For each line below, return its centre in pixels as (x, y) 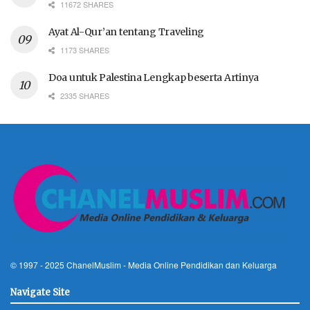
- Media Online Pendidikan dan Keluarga (199, 264)
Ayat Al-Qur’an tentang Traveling (127, 31)
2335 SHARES (84, 95)
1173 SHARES (84, 49)
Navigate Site (40, 292)
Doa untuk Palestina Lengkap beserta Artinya (154, 77)
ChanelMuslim (94, 264)
